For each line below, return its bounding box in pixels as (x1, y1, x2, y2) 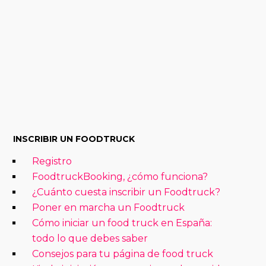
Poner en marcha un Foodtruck (32, 202, 185, 214)
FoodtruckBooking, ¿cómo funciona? (32, 171, 208, 183)
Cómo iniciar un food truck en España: (32, 217, 213, 229)
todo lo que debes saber (32, 233, 148, 245)
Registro (32, 156, 72, 167)
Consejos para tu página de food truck (32, 248, 214, 260)
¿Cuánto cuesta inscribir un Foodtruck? (32, 186, 221, 198)
